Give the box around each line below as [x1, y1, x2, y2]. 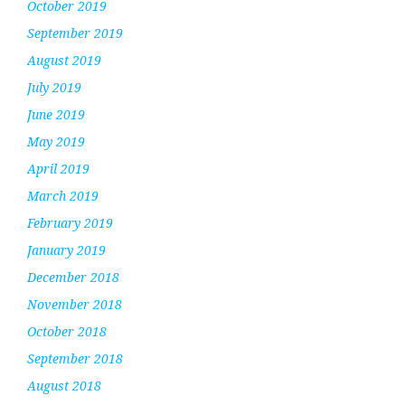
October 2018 [27, 322, 107, 340]
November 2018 [27, 295, 122, 313]
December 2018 [27, 268, 119, 286]
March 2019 [27, 186, 99, 204]
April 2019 [27, 159, 89, 177]
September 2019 [27, 24, 123, 42]
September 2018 [27, 349, 123, 367]
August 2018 [27, 376, 101, 394]
